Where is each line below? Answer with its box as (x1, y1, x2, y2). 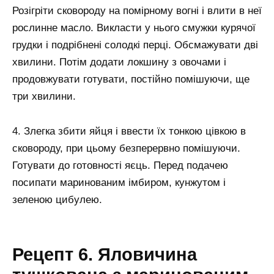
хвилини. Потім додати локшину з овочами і (12, 56, 226, 68)
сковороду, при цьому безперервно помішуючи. (12, 143, 240, 155)
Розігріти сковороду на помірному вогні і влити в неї (12, 5, 262, 17)
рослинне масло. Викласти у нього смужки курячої (12, 22, 256, 34)
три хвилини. (12, 91, 76, 103)
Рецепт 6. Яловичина (12, 245, 197, 264)
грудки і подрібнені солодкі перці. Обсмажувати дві (12, 39, 258, 51)
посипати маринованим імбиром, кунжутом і (12, 177, 226, 189)
